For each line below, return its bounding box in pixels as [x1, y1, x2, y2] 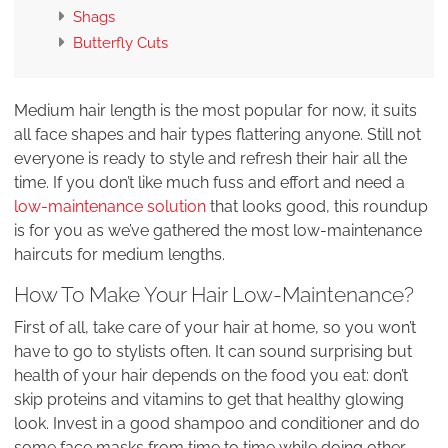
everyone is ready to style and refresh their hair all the [14, 149, 407, 169]
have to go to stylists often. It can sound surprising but [14, 342, 412, 362]
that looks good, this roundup [206, 197, 428, 217]
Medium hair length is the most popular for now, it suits [14, 101, 417, 121]
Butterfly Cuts [73, 34, 168, 53]
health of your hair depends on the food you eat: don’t [14, 366, 408, 386]
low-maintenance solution [14, 197, 206, 217]
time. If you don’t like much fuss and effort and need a [14, 173, 405, 193]
